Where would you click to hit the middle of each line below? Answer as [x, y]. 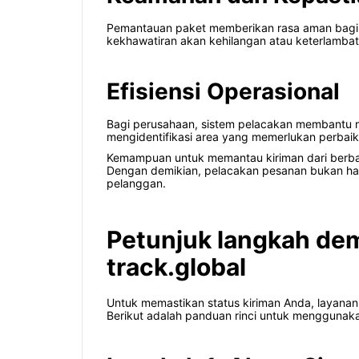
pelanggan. [136, 184]
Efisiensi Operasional [223, 92]
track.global [176, 267]
